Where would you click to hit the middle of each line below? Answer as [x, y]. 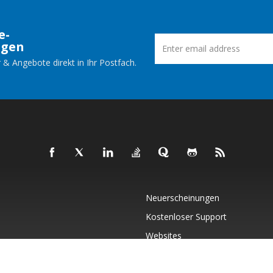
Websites [164, 235]
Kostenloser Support [186, 216]
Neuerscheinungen [183, 197]
